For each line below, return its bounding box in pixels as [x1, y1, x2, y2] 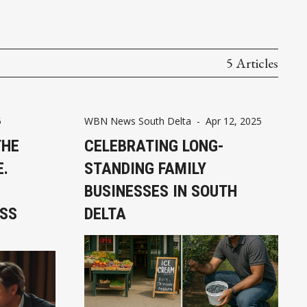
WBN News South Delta [84, 114, 191, 128]
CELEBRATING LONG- [84, 136, 224, 156]
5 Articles [226, 54, 278, 73]
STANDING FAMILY [84, 159, 206, 179]
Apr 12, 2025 [205, 114, 262, 128]
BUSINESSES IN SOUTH [84, 182, 237, 201]
